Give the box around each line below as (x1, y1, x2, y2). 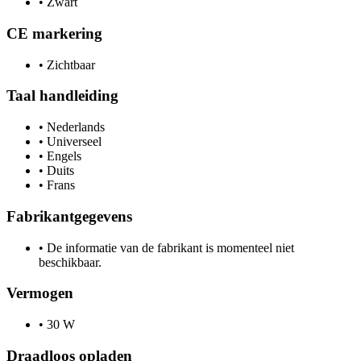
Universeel (44, 135, 102, 149)
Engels (44, 149, 81, 164)
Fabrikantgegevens (6, 207, 132, 225)
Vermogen (6, 284, 73, 302)
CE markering (6, 24, 102, 42)
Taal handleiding (6, 87, 118, 105)
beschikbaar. (39, 255, 102, 269)
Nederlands (44, 120, 105, 135)
